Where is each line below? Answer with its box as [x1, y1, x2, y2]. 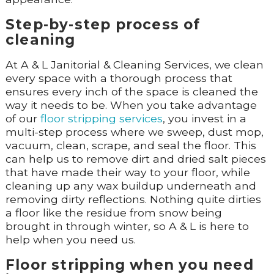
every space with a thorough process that [5, 72, 232, 85]
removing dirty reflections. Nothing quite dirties [5, 193, 261, 206]
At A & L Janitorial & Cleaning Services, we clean [5, 58, 264, 72]
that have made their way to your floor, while [5, 166, 250, 179]
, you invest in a [162, 112, 246, 125]
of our [5, 112, 40, 125]
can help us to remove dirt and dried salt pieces [5, 152, 266, 166]
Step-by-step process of [5, 15, 201, 33]
